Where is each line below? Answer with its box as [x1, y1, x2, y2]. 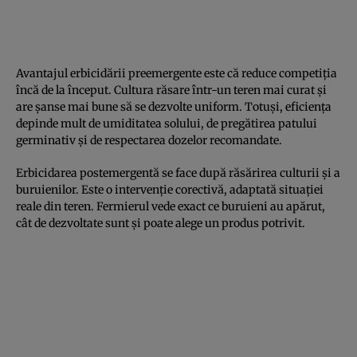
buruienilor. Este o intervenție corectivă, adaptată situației [16, 182, 324, 197]
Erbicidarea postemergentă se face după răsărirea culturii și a [16, 165, 340, 180]
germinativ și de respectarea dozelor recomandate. [16, 132, 282, 147]
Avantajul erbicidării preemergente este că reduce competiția [16, 65, 337, 80]
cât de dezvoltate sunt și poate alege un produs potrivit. [16, 215, 305, 230]
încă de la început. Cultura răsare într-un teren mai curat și [16, 82, 327, 97]
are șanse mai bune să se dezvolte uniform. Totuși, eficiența [16, 99, 331, 114]
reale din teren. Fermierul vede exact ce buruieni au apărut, [16, 198, 325, 214]
